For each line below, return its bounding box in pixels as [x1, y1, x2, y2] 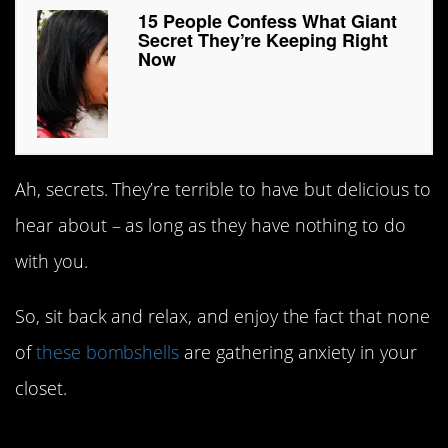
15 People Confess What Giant [138, 8, 397, 35]
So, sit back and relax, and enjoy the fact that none [15, 303, 430, 328]
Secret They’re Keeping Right [138, 27, 388, 54]
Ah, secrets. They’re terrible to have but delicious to [15, 177, 431, 202]
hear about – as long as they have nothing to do [15, 213, 407, 238]
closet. [15, 375, 67, 400]
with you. [15, 249, 88, 274]
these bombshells [35, 339, 180, 364]
